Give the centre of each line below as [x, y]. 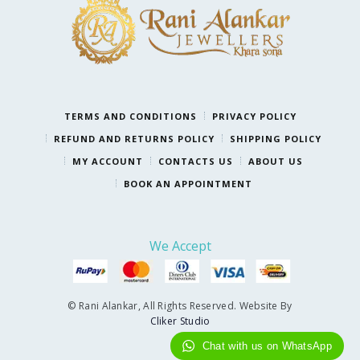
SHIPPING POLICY [276, 139]
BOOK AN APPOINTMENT [188, 184]
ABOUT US [276, 162]
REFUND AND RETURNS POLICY [134, 139]
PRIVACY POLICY [254, 117]
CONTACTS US [196, 162]
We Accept [180, 246]
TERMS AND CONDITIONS [130, 117]
